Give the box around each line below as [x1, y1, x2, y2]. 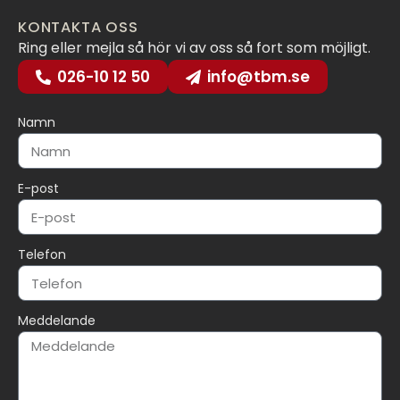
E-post [18, 179, 59, 198]
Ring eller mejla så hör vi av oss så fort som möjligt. [18, 37, 374, 59]
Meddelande [18, 312, 96, 330]
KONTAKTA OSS [18, 17, 138, 38]
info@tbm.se [207, 66, 310, 88]
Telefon [18, 246, 66, 264]
